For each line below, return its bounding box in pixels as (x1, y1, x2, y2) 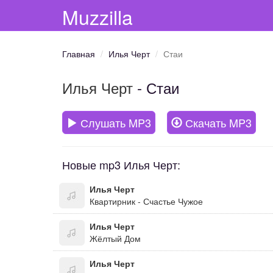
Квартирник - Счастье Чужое (90, 195, 203, 207)
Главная (62, 48, 95, 60)
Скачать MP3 (182, 115, 252, 130)
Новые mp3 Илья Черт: (62, 157, 180, 172)
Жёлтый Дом (90, 232, 141, 244)
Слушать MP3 (77, 115, 151, 130)
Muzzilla (62, 2, 133, 30)
